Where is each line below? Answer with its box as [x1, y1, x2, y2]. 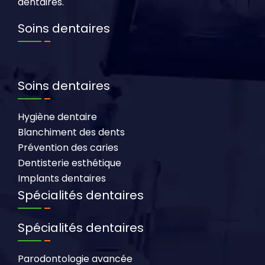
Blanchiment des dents [18, 125, 125, 139]
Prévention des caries [18, 140, 118, 154]
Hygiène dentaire [18, 109, 97, 124]
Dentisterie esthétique [18, 156, 121, 170]
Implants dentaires [18, 171, 106, 185]
